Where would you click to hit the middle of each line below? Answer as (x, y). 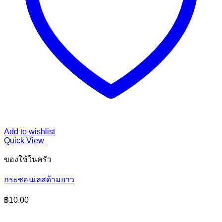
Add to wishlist (29, 132)
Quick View (24, 140)
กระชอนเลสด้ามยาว (39, 180)
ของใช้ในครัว (28, 159)
